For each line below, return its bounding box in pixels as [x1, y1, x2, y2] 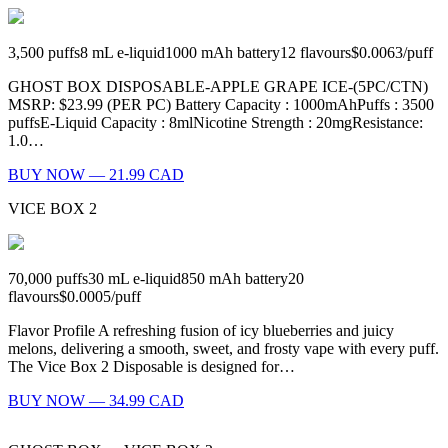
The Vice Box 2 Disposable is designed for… [8, 358, 295, 376]
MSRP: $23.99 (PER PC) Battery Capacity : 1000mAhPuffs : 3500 [8, 96, 434, 114]
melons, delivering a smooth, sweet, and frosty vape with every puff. [8, 340, 439, 358]
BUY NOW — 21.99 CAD [8, 166, 184, 184]
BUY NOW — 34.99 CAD [8, 392, 184, 410]
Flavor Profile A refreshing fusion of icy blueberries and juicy [8, 322, 394, 340]
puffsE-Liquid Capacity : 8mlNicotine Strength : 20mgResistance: [8, 114, 423, 132]
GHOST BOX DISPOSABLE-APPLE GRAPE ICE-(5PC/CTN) [8, 78, 428, 96]
